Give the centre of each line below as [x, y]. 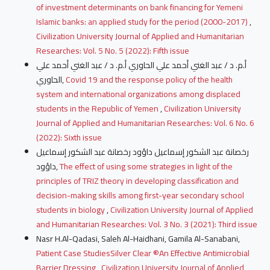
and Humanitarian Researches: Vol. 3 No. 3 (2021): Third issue [146, 224]
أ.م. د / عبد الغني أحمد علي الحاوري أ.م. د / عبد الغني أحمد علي [141, 65]
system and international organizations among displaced [138, 94]
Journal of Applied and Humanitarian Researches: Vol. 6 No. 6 [145, 123]
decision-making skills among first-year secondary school [140, 196]
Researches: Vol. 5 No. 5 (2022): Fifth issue [112, 51]
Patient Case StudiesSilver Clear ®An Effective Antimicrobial [143, 253]
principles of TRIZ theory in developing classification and [137, 181]
